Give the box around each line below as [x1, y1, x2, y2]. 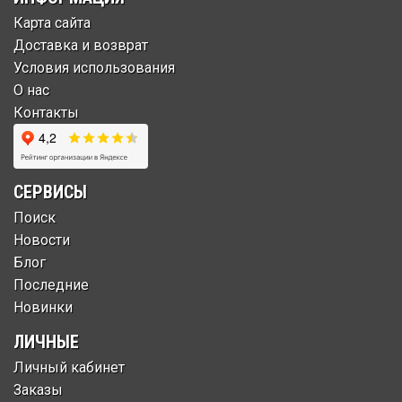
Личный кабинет [13, 359, 125, 376]
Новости [13, 232, 70, 249]
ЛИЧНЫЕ [13, 331, 79, 353]
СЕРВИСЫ [13, 181, 87, 203]
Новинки [13, 299, 73, 316]
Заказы [13, 381, 63, 398]
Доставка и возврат [13, 37, 148, 54]
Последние [13, 276, 89, 293]
